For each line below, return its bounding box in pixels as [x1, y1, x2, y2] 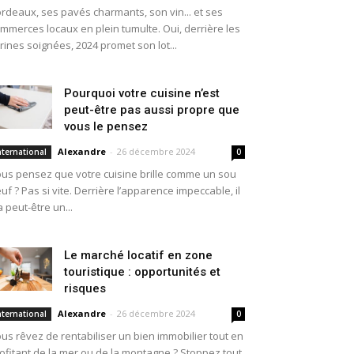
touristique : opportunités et [64, 265, 220, 279]
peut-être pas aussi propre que [64, 103, 239, 117]
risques [64, 281, 106, 296]
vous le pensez [64, 119, 148, 134]
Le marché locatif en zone [64, 248, 213, 262]
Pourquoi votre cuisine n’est [64, 86, 220, 100]
